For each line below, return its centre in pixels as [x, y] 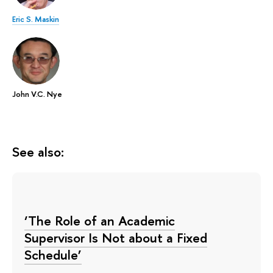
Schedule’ [53, 254]
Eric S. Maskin [36, 19]
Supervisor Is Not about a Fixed [116, 237]
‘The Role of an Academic [100, 220]
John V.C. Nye [37, 94]
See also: [38, 151]
